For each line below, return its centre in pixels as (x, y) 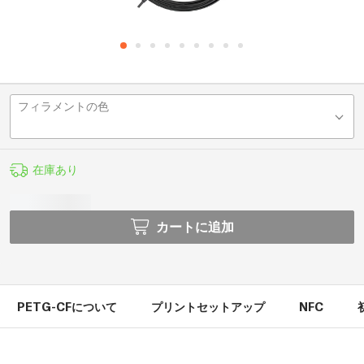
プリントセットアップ (208, 305)
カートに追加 (195, 225)
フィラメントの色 (63, 105)
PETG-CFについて (67, 305)
